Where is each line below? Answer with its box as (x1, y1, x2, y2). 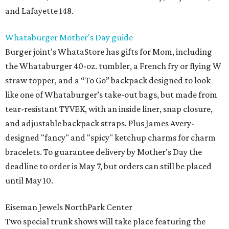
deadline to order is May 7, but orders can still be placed (5, 161, 212, 171)
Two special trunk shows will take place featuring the (5, 216, 205, 226)
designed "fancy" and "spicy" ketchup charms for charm (5, 132, 216, 143)
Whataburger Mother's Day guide (5, 32, 133, 42)
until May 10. (5, 175, 53, 186)
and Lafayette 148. (5, 6, 74, 16)
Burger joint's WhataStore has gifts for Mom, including (5, 47, 212, 57)
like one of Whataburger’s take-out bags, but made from (5, 89, 217, 100)
